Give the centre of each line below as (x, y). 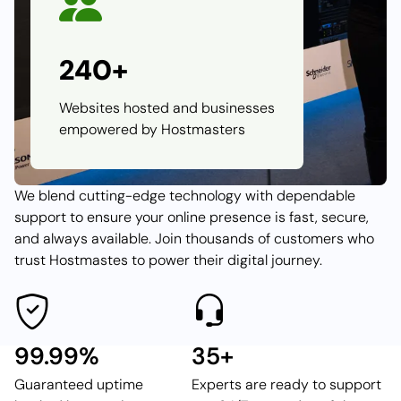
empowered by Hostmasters (152, 129)
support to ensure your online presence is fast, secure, (192, 217)
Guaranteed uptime (79, 384)
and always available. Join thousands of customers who (194, 238)
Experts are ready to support (287, 384)
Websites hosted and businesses (166, 107)
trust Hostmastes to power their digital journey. (168, 260)
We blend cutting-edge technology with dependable (185, 195)
